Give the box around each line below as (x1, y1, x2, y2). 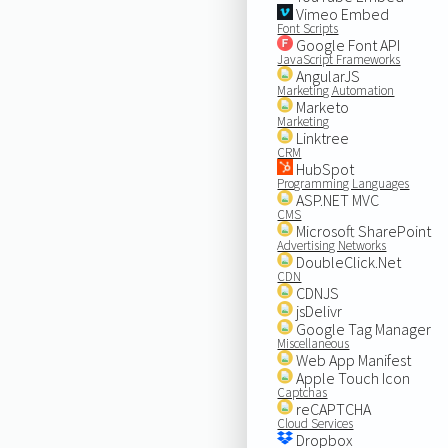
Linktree (293, 127, 350, 148)
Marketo (293, 96, 350, 117)
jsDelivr (293, 300, 343, 321)
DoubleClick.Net (293, 251, 402, 272)
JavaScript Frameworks (277, 50, 401, 68)
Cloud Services (277, 414, 354, 432)
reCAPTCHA (293, 398, 372, 419)
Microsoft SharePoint (293, 220, 432, 241)
